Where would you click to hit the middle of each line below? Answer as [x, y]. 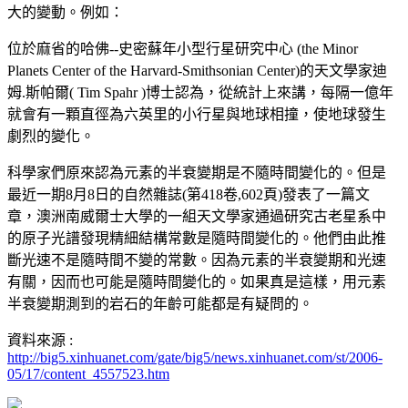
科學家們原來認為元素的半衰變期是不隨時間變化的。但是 [197, 172]
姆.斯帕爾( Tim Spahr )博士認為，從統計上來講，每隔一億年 [200, 92]
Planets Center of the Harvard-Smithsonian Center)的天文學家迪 [197, 70]
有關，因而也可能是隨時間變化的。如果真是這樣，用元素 [197, 281]
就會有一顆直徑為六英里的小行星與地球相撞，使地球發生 [197, 114]
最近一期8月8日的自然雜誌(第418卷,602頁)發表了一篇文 [189, 194]
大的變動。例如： [66, 12]
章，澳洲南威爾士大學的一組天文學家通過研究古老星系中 [197, 216]
